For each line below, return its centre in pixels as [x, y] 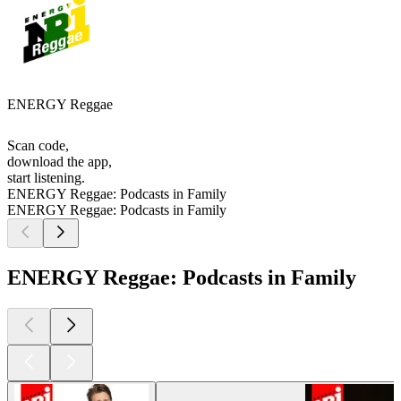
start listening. [46, 178]
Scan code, [38, 146]
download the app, [60, 162]
